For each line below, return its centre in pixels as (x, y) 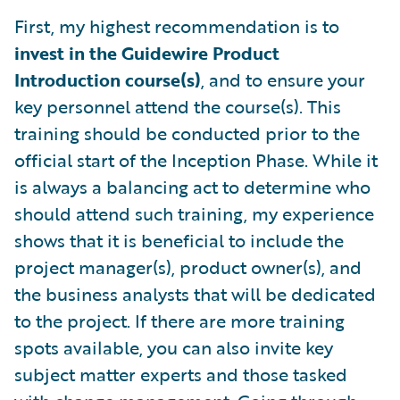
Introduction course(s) (108, 79)
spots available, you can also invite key (174, 347)
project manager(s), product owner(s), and (188, 267)
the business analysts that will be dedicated (195, 294)
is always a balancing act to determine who (192, 187)
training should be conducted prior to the (187, 133)
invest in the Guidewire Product (147, 53)
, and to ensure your (283, 79)
